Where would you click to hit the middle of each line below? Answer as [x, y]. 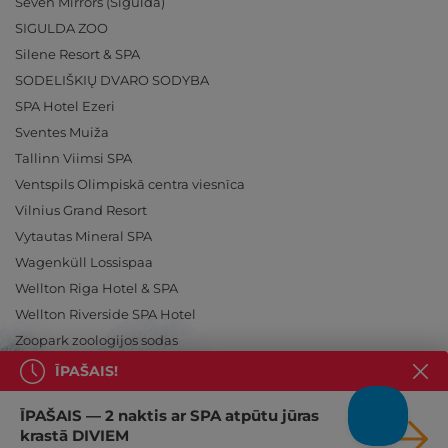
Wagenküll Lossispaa [84, 262]
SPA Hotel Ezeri [65, 106]
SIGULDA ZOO [61, 28]
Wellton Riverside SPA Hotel [105, 314]
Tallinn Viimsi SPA [73, 158]
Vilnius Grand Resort [81, 210]
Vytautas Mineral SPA [83, 236]
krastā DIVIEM [74, 435]
